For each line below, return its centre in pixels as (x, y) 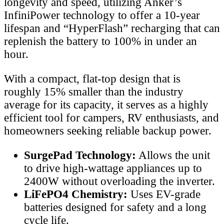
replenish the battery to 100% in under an (100, 41)
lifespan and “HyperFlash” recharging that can (112, 28)
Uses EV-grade (164, 194)
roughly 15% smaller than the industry (94, 92)
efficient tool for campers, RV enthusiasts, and (111, 118)
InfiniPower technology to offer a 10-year (102, 15)
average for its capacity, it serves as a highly (106, 105)
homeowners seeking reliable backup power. (108, 131)
